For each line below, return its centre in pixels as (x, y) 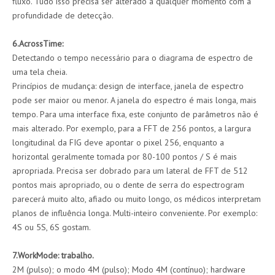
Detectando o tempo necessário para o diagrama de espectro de (133, 58)
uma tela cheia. (40, 72)
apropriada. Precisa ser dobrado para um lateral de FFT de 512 (130, 171)
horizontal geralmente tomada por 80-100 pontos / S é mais (125, 157)
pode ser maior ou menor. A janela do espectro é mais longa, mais (134, 100)
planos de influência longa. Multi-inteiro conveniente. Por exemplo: (135, 213)
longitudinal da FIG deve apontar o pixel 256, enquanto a (118, 142)
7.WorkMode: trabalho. (53, 255)
